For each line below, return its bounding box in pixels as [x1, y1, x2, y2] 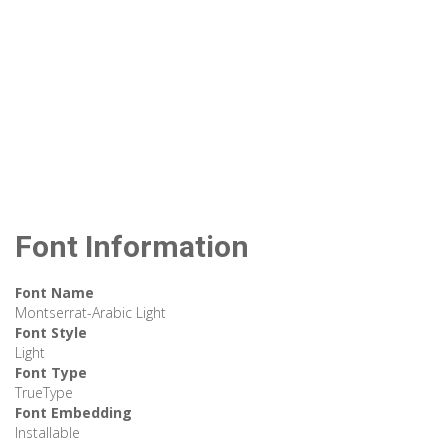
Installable [15, 423, 80, 443]
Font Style [15, 323, 87, 343]
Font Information [15, 229, 249, 265]
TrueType [15, 383, 73, 403]
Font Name [15, 283, 94, 303]
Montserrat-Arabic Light [15, 303, 166, 323]
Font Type [15, 363, 87, 383]
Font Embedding [15, 403, 132, 423]
